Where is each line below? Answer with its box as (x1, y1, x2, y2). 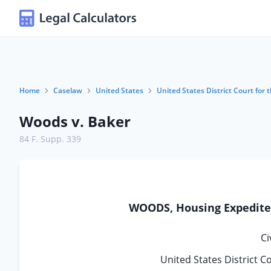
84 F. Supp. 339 (19, 133, 81, 145)
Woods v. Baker (19, 111, 131, 131)
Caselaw (53, 85, 82, 96)
